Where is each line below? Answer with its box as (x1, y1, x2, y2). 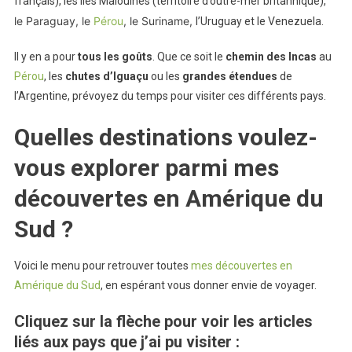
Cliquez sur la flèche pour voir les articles (13, 312, 313, 331)
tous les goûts (77, 50, 152, 63)
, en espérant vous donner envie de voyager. (100, 279, 317, 291)
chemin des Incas (225, 50, 317, 63)
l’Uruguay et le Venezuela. (195, 15, 324, 27)
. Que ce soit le (152, 50, 225, 63)
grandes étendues (181, 70, 277, 82)
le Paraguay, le (13, 14, 93, 27)
